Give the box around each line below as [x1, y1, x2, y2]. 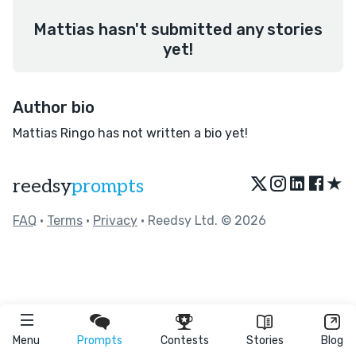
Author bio [13, 98, 95, 117]
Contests [160, 334, 209, 347]
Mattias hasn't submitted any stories [33, 20, 323, 39]
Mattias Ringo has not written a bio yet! [13, 126, 248, 141]
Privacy [93, 213, 137, 228]
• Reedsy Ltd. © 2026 [137, 213, 266, 228]
